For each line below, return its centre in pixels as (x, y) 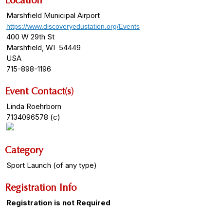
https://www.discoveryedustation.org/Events (73, 26)
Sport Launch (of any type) (52, 165)
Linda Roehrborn (34, 106)
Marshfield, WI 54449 (44, 47)
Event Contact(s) (39, 91)
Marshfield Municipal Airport (53, 15)
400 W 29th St (30, 37)
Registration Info (41, 188)
